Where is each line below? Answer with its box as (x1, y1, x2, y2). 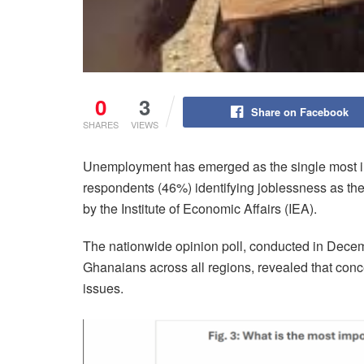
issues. (83, 278, 123, 297)
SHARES (83, 117, 119, 131)
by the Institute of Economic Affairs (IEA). (83, 198, 317, 218)
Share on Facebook (250, 103, 349, 119)
